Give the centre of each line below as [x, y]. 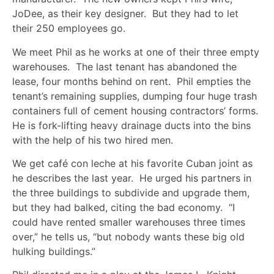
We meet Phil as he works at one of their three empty [136, 52]
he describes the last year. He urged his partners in [132, 178]
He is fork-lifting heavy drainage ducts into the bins [131, 125]
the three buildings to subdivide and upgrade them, [131, 193]
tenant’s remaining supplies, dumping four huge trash [135, 96]
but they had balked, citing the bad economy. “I [124, 208]
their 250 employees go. [70, 28]
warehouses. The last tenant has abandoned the [124, 66]
